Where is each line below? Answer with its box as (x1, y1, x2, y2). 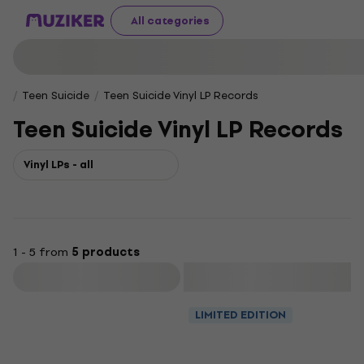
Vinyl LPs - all (24, 156, 93, 173)
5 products (71, 243, 140, 262)
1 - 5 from (13, 243, 71, 262)
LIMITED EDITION (195, 306, 286, 323)
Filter (84, 268, 112, 286)
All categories (131, 11, 210, 29)
